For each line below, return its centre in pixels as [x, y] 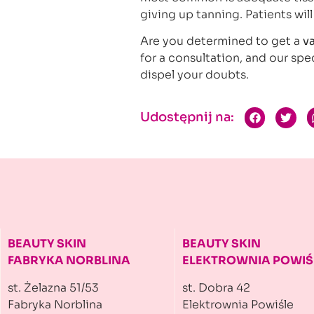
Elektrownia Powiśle [238, 304]
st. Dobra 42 [216, 287]
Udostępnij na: [187, 117]
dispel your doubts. [194, 74]
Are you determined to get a [221, 41]
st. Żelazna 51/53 [53, 287]
